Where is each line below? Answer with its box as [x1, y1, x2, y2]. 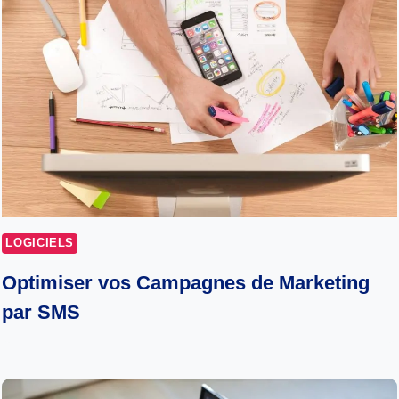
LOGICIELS [5, 236, 75, 249]
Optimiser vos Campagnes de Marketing [2, 272, 370, 295]
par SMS [2, 301, 81, 324]
